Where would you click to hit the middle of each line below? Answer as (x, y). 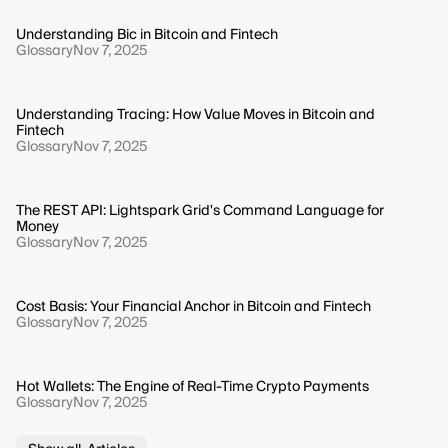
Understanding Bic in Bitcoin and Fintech (147, 35)
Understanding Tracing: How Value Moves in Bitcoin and (195, 115)
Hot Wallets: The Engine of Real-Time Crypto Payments (192, 387)
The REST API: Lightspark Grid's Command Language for (200, 211)
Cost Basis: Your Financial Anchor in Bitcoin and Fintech (193, 307)
